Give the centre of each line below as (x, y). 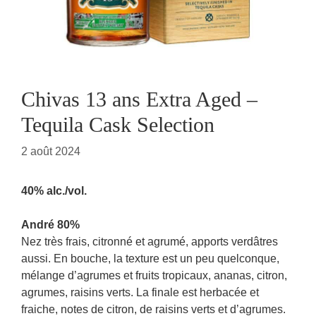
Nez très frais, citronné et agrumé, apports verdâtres (150, 242)
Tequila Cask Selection (118, 124)
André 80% (50, 225)
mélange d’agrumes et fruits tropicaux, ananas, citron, (154, 275)
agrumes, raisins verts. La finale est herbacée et (140, 292)
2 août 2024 (51, 151)
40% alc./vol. (54, 191)
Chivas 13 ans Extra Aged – (139, 99)
